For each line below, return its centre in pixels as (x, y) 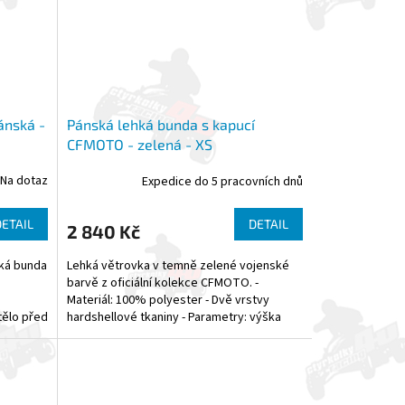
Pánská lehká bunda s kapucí (160, 125)
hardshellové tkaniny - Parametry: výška (174, 318)
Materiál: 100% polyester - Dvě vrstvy (168, 301)
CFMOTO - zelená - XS (139, 145)
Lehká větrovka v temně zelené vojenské (178, 266)
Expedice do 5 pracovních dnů (222, 181)
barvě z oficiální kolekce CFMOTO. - (162, 283)
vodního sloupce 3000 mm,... (142, 335)
